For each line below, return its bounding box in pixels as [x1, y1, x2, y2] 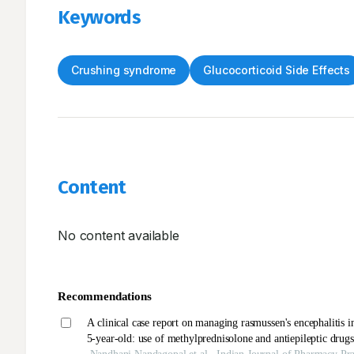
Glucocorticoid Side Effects [203, 63, 350, 77]
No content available [58, 228, 179, 243]
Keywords [58, 6, 141, 28]
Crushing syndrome [71, 63, 177, 77]
